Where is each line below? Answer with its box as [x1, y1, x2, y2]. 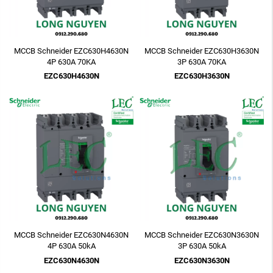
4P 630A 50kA [47, 241, 96, 251]
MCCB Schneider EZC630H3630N [144, 46, 259, 55]
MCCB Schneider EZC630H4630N [14, 46, 129, 55]
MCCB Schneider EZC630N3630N [144, 230, 259, 240]
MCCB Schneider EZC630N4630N [14, 230, 129, 240]
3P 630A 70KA [177, 57, 226, 66]
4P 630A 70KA [47, 57, 96, 66]
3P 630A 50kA [177, 241, 226, 251]
